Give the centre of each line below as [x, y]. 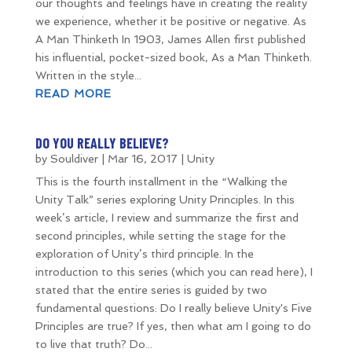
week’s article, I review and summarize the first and [167, 218]
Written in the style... [88, 75]
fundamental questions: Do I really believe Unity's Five [173, 308]
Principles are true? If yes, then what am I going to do [173, 326]
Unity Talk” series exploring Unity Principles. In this [165, 200]
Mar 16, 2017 [142, 159]
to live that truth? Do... [93, 344]
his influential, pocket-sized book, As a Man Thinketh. [173, 57]
